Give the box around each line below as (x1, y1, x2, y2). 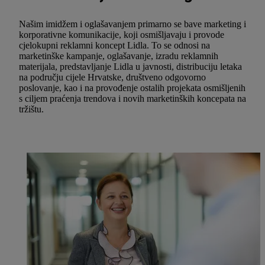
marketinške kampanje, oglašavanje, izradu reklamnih (19, 51, 218, 62)
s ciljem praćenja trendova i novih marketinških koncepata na (19, 93, 246, 104)
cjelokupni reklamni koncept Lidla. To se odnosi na (19, 40, 210, 51)
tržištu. (19, 104, 44, 115)
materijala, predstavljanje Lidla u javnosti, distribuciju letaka (19, 62, 242, 72)
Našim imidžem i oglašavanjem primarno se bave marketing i (19, 19, 246, 30)
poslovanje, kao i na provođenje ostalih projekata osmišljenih (19, 83, 245, 93)
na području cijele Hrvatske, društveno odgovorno (19, 72, 206, 83)
